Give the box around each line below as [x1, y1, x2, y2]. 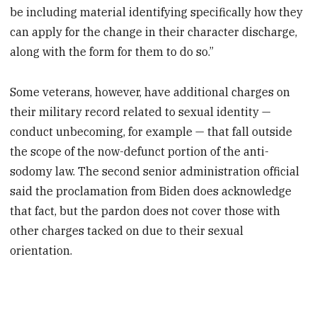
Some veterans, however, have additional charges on [10, 85, 291, 100]
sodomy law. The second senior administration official [10, 164, 300, 179]
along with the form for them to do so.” [10, 45, 214, 59]
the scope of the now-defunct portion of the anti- [10, 144, 270, 159]
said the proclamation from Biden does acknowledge [10, 184, 292, 199]
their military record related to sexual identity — [10, 105, 272, 120]
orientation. [10, 243, 73, 258]
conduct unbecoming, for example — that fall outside [10, 125, 293, 139]
